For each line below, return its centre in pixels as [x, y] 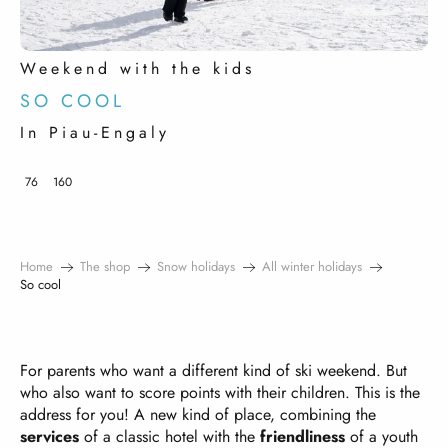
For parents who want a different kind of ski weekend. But [213, 370]
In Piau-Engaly [95, 132]
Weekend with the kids [137, 68]
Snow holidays [196, 266]
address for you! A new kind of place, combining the [198, 414]
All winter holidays [312, 266]
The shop [105, 266]
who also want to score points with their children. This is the [220, 392]
